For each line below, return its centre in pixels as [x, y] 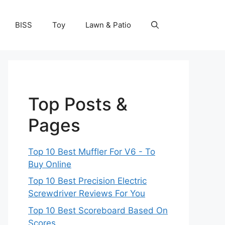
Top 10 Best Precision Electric [87, 181]
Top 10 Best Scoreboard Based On [98, 210]
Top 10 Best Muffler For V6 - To [92, 151]
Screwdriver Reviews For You [87, 193]
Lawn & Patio [108, 25]
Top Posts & [78, 104]
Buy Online [50, 164]
